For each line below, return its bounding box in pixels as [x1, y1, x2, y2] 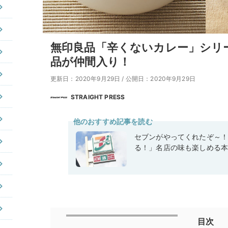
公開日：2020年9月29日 [125, 75, 195, 82]
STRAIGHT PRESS [71, 93, 125, 101]
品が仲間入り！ [50, 55, 131, 68]
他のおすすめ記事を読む [73, 117, 153, 126]
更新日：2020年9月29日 [50, 75, 121, 82]
